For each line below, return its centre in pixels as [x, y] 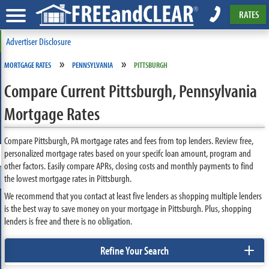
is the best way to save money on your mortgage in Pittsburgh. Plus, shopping [128, 208]
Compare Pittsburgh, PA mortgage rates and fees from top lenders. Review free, [128, 140]
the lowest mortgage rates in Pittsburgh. [68, 178]
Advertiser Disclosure [38, 41]
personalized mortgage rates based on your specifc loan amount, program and [127, 153]
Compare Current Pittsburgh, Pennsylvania [130, 91]
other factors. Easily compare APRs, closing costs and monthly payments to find [128, 165]
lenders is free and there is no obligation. [68, 221]
